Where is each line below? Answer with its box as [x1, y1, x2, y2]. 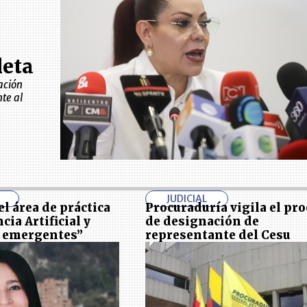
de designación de [145, 213, 259, 229]
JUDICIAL [166, 192, 207, 205]
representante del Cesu [145, 227, 291, 243]
